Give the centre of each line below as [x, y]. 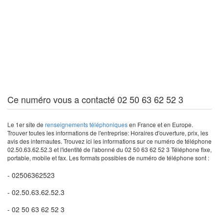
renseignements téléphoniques [86, 124]
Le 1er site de [26, 124]
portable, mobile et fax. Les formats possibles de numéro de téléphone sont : [108, 158]
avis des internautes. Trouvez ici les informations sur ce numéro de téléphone [109, 141]
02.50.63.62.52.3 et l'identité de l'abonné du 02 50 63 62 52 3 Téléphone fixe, [109, 149]
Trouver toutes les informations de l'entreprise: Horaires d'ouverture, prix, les [108, 133]
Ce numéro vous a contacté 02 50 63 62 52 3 [95, 99]
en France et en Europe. [160, 124]
